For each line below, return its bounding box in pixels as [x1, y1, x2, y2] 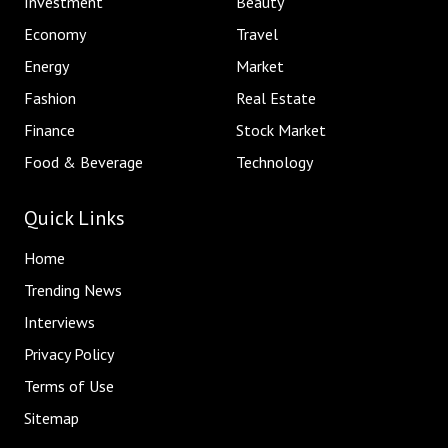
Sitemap [24, 408, 79, 429]
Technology [236, 152, 313, 173]
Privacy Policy [24, 344, 114, 365]
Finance [24, 120, 75, 141]
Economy [24, 24, 86, 45]
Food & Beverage [24, 152, 143, 173]
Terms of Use [24, 376, 114, 397]
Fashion [24, 88, 76, 109]
